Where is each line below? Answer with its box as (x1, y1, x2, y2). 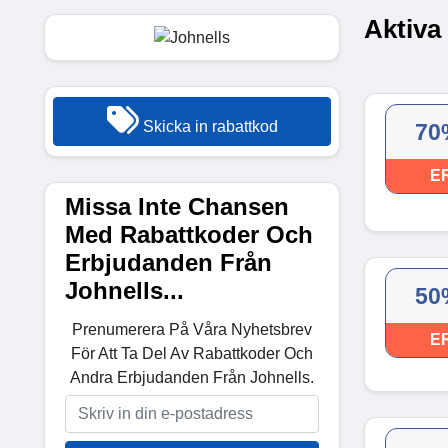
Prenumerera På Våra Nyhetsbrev (72, 320, 312, 338)
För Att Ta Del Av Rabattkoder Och (71, 344, 313, 362)
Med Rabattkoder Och (65, 220, 313, 248)
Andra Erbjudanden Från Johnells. (70, 368, 314, 386)
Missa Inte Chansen (65, 192, 289, 220)
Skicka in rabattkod (138, 117, 278, 135)
